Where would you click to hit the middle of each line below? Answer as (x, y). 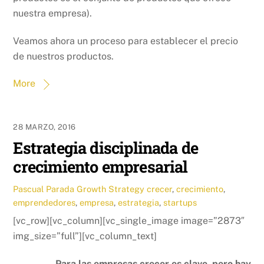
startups (180, 203)
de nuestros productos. (64, 56)
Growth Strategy (111, 189)
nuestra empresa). (53, 13)
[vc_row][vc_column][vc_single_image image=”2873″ (129, 221)
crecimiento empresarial (100, 166)
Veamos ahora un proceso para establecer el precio (126, 41)
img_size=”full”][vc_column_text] (85, 236)
